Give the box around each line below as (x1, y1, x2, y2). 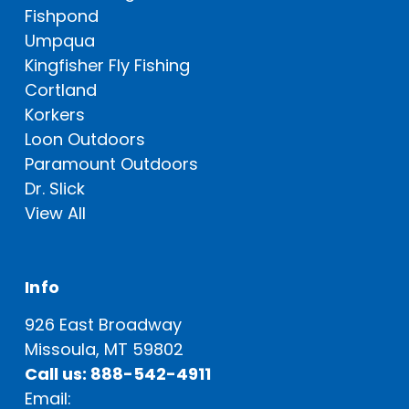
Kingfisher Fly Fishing (25, 54, 190, 78)
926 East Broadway (25, 313, 182, 337)
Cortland (25, 79, 97, 102)
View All (25, 202, 86, 225)
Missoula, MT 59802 (25, 338, 184, 362)
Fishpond (25, 5, 99, 28)
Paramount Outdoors (25, 152, 198, 176)
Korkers (25, 103, 85, 127)
